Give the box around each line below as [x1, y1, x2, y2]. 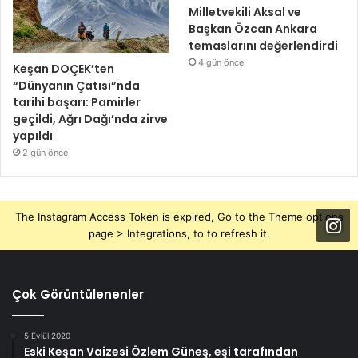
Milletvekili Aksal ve [189, 4, 302, 21]
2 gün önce [22, 146, 68, 158]
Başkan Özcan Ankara [189, 21, 318, 38]
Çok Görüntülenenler [12, 285, 144, 303]
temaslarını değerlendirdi [189, 38, 339, 54]
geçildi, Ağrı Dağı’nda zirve [13, 110, 168, 127]
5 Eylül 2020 [24, 330, 70, 340]
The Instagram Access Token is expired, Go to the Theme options [14, 209, 344, 223]
